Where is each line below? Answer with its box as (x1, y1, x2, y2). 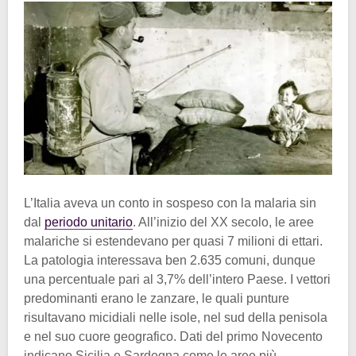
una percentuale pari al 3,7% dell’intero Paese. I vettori (24, 273, 331, 287)
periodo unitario (44, 215, 133, 230)
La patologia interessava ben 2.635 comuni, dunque (24, 253, 315, 268)
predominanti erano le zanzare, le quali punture (24, 292, 289, 306)
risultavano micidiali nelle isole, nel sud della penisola (24, 311, 327, 325)
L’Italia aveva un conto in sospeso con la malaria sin (24, 196, 316, 211)
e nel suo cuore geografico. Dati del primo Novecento (24, 330, 323, 344)
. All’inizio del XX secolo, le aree (133, 215, 314, 230)
